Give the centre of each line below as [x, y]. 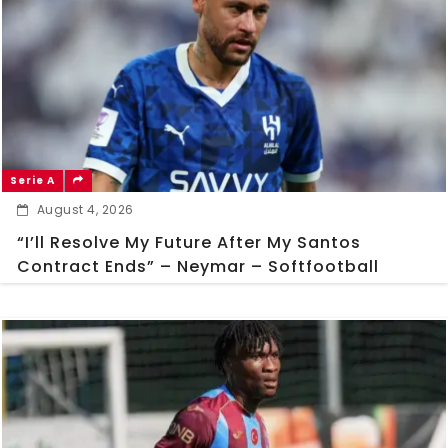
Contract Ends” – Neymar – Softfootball [198, 267]
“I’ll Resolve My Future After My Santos [189, 243]
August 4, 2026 [85, 210]
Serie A [32, 181]
